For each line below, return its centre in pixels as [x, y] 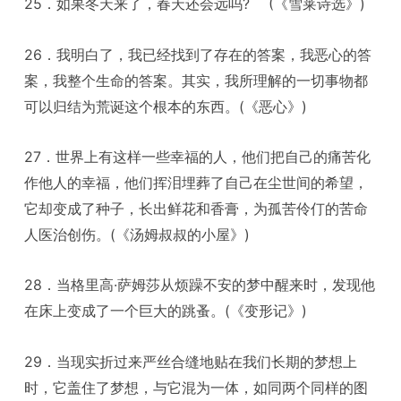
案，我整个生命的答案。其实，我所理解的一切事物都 [196, 80]
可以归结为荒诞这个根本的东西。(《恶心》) [166, 106]
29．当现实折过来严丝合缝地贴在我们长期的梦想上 [191, 361]
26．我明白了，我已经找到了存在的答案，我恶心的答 [198, 54]
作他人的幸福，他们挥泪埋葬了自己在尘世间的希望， [196, 182]
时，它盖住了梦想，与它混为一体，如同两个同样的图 [196, 387]
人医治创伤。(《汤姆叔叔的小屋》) [137, 234]
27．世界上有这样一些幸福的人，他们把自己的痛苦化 [198, 156]
